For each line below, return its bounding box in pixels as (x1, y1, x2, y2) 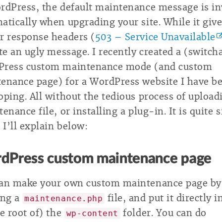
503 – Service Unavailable (95, 32, 216, 43)
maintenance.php (24, 194, 103, 203)
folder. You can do (120, 208, 207, 219)
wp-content (66, 209, 118, 218)
